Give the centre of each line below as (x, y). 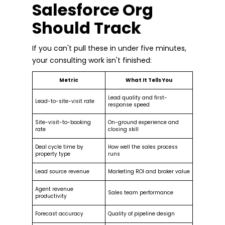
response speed (129, 104)
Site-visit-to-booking (63, 122)
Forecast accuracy (59, 213)
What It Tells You (149, 80)
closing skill (123, 129)
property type (53, 154)
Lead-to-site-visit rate (65, 101)
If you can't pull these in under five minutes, (109, 48)
